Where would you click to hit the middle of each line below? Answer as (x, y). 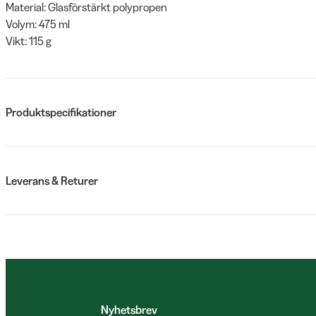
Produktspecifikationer (61, 112)
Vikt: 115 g (29, 41)
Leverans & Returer (52, 181)
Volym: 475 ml (38, 24)
